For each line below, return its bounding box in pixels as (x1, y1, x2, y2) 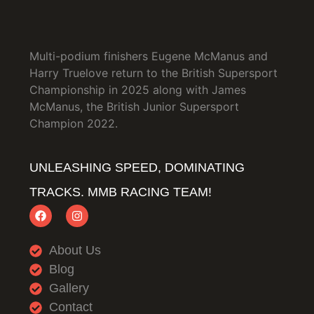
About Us (48, 243, 101, 258)
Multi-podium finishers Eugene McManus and (29, 48, 268, 63)
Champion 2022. (29, 116, 118, 130)
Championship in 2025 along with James (29, 82, 246, 97)
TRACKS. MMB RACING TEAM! (29, 185, 212, 200)
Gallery (48, 281, 89, 296)
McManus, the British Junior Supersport (29, 99, 239, 114)
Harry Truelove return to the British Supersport (29, 65, 278, 80)
